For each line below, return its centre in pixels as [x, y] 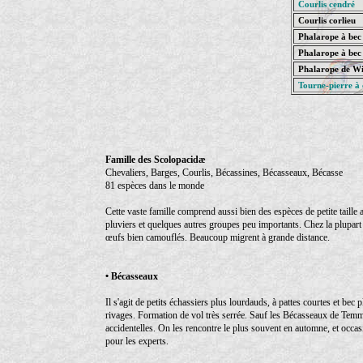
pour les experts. [137, 341]
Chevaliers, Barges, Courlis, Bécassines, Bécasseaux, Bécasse [224, 172]
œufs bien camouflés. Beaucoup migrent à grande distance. [218, 237]
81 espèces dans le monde [155, 185]
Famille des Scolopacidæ [156, 159]
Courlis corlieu [326, 20]
